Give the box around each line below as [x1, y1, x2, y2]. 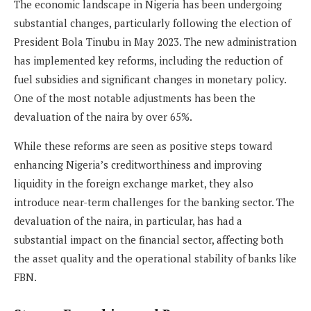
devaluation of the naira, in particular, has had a [14, 214, 242, 228]
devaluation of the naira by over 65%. [14, 110, 192, 124]
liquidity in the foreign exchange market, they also [14, 176, 253, 191]
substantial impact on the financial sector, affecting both [14, 233, 283, 247]
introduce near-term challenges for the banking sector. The [14, 195, 294, 210]
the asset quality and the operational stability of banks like [14, 251, 296, 266]
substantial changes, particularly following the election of [14, 16, 291, 31]
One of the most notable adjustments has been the [14, 91, 255, 106]
